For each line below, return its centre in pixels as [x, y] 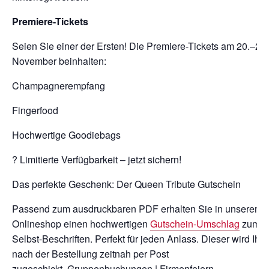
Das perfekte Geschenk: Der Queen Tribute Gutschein [126, 184]
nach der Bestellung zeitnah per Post [90, 254]
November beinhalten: [59, 61]
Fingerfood [35, 110]
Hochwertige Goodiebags [66, 135]
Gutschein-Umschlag [195, 224]
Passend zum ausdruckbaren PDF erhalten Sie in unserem [137, 209]
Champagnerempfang [59, 86]
